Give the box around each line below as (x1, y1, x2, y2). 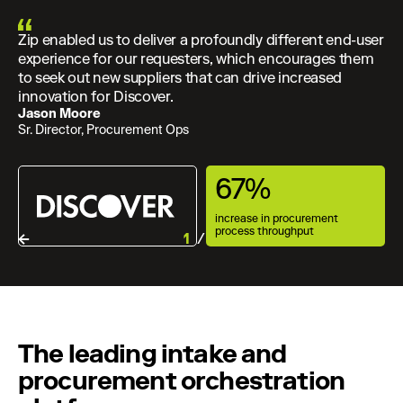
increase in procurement (215, 212, 338, 226)
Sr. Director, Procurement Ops (18, 124, 189, 138)
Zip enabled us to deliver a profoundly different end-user (18, 31, 384, 49)
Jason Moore (18, 108, 115, 121)
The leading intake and (18, 338, 287, 370)
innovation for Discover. (18, 88, 174, 106)
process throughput (215, 225, 314, 238)
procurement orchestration (18, 365, 345, 397)
